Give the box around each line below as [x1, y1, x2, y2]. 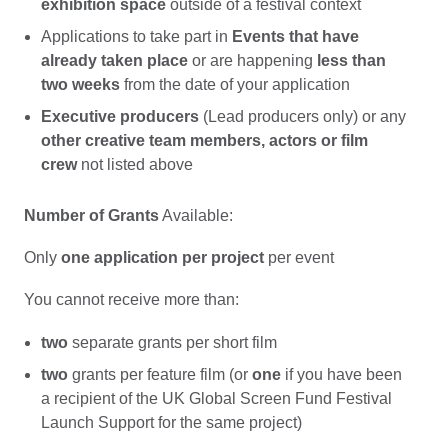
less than [316, 52, 386, 70]
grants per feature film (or [67, 365, 248, 383]
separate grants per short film [67, 333, 277, 351]
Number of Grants [24, 206, 159, 224]
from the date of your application [119, 76, 350, 94]
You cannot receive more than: [24, 291, 239, 309]
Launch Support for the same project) [40, 413, 302, 431]
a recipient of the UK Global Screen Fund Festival [40, 389, 392, 407]
